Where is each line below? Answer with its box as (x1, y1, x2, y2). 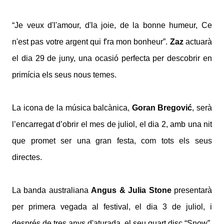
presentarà (171, 186, 212, 195)
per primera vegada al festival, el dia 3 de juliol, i (12, 202, 212, 211)
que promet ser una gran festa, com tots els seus (12, 136, 212, 145)
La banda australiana (12, 186, 91, 195)
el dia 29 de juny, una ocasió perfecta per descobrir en (12, 54, 212, 63)
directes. (12, 153, 42, 162)
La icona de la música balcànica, (12, 103, 132, 112)
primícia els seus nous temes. (12, 70, 116, 79)
